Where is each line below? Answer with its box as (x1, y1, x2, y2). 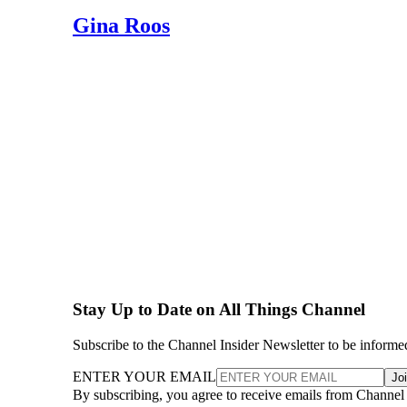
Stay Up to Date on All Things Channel (73, 300, 365, 320)
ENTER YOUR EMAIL (73, 369, 216, 385)
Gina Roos (73, 13, 170, 37)
